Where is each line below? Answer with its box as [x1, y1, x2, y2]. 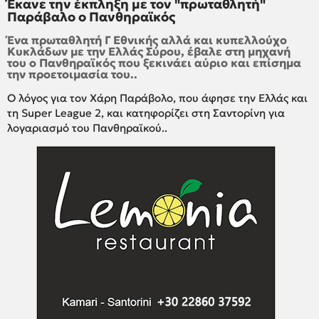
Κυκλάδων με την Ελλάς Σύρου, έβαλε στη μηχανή [7, 44, 291, 59]
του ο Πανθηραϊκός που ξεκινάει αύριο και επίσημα [7, 56, 301, 70]
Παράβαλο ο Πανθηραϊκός [7, 9, 175, 26]
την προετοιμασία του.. [7, 67, 137, 82]
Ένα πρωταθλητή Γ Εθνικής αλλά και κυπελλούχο [7, 33, 287, 48]
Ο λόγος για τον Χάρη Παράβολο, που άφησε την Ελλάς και [7, 91, 308, 105]
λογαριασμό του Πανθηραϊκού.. [7, 121, 170, 135]
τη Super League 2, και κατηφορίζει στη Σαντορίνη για [7, 106, 285, 120]
